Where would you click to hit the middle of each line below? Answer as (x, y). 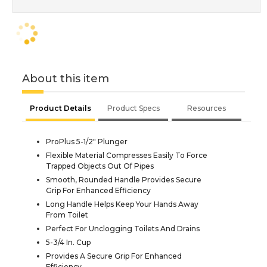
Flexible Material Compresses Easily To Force (127, 155)
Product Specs (133, 108)
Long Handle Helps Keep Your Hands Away (122, 204)
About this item (66, 78)
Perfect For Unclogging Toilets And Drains (123, 228)
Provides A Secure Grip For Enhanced (114, 256)
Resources (207, 108)
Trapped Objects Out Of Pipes (100, 166)
